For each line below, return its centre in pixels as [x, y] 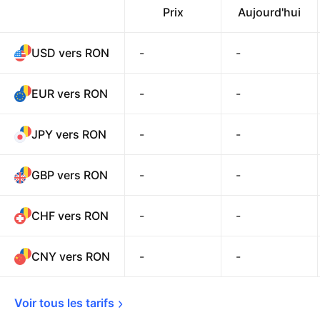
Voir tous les [50, 303]
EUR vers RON [70, 94]
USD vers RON [70, 53]
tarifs [100, 303]
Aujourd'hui [269, 12]
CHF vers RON [70, 216]
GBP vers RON [70, 175]
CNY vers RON [71, 256]
